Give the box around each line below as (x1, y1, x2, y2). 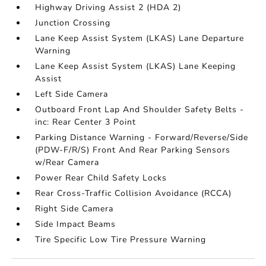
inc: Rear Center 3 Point (35, 116, 137, 128)
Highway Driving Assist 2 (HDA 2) (35, 2, 182, 14)
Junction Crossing (35, 17, 111, 29)
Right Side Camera (35, 203, 114, 215)
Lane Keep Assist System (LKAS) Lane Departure (35, 33, 245, 45)
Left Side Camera (35, 88, 109, 100)
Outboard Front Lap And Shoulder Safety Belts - (35, 104, 245, 116)
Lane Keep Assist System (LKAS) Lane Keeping (35, 61, 236, 72)
